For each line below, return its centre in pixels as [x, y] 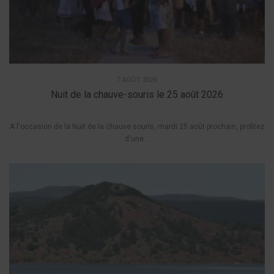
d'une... [137, 139]
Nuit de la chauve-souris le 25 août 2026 [137, 94]
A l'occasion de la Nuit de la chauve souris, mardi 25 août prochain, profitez [137, 126]
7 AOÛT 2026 [137, 80]
